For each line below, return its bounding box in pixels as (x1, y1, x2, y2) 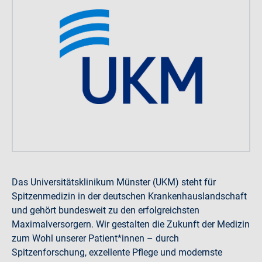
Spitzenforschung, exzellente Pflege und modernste (12, 246, 222, 258)
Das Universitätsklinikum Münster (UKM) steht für (12, 176, 216, 188)
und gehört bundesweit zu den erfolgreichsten (12, 204, 199, 216)
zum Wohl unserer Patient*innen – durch (12, 232, 179, 244)
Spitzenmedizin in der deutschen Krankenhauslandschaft (12, 190, 247, 202)
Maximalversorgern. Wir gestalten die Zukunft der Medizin (12, 218, 250, 230)
